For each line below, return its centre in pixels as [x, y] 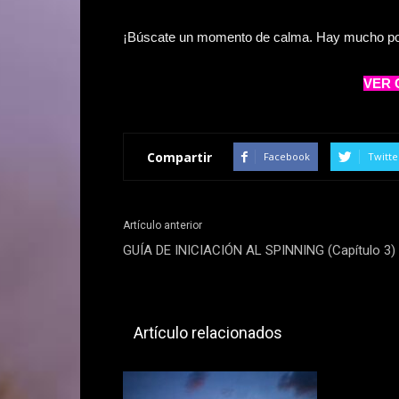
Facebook [287, 156]
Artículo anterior [163, 225]
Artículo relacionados [208, 333]
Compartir [179, 157]
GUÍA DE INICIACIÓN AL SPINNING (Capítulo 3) [259, 250]
